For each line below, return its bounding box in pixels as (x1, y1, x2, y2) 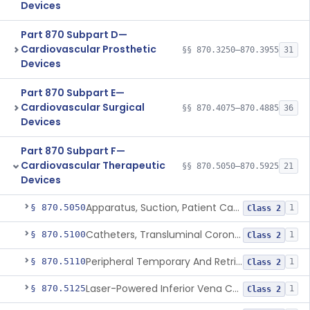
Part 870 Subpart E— (21, 86, 125, 100)
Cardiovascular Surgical (21, 100, 145, 114)
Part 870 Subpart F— (21, 144, 125, 158)
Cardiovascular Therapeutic (21, 158, 165, 172)
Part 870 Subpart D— (21, 28, 127, 42)
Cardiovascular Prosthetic (21, 42, 156, 56)
